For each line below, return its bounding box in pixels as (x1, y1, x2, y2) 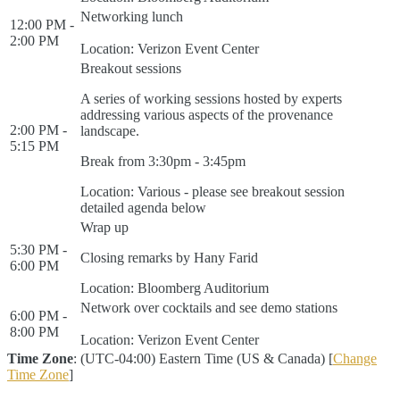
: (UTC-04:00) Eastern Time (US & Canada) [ (73, 351, 333, 366)
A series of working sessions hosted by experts (80, 91, 342, 106)
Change (333, 351, 377, 366)
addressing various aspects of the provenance (80, 107, 333, 122)
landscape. (80, 123, 139, 138)
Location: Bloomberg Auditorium (80, 280, 269, 296)
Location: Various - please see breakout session (80, 184, 345, 199)
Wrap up (80, 220, 129, 235)
